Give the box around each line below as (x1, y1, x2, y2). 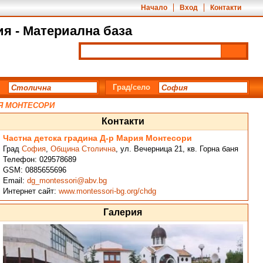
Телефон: (2, 155, 39, 164)
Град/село (112, 83, 150, 92)
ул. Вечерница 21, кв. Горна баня (120, 144, 238, 153)
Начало (141, 4, 168, 12)
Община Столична (50, 144, 116, 153)
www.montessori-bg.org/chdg (58, 187, 156, 195)
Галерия (103, 207, 143, 217)
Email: (2, 176, 27, 185)
